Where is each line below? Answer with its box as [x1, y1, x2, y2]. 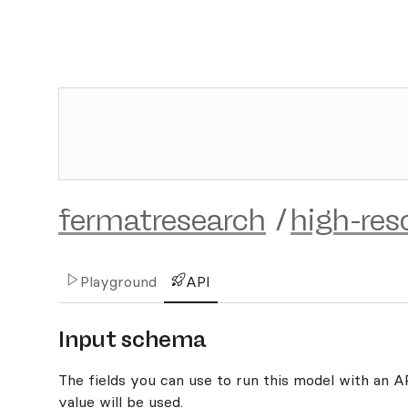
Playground [80, 272, 157, 291]
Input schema [58, 326, 206, 352]
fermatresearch [58, 203, 266, 238]
